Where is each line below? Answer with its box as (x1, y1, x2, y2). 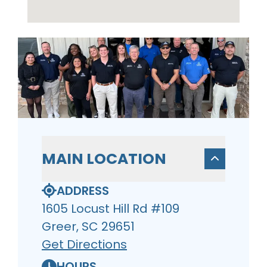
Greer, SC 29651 (42, 218, 135, 235)
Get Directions (42, 235, 127, 253)
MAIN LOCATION (42, 148, 166, 169)
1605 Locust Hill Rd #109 (42, 200, 179, 217)
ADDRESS (57, 182, 109, 199)
